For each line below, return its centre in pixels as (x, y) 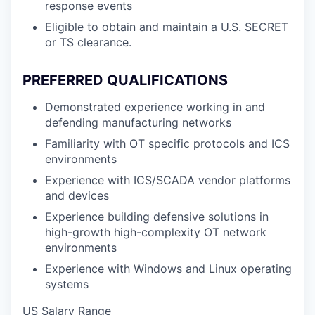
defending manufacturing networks (138, 122)
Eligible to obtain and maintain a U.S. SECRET (167, 27)
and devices (77, 195)
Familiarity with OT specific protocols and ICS (167, 143)
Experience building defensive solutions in (157, 217)
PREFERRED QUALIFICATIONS (125, 80)
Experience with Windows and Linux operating (168, 269)
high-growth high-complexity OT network (156, 232)
